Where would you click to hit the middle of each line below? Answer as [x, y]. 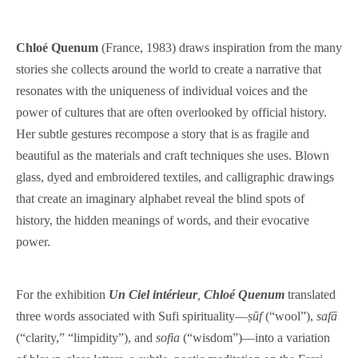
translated [310, 295]
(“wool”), [291, 316]
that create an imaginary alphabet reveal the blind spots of [160, 199]
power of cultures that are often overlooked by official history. [171, 113]
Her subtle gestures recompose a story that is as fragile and [163, 134]
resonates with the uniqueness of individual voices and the [162, 91]
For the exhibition [62, 295]
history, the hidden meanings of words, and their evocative [163, 221]
